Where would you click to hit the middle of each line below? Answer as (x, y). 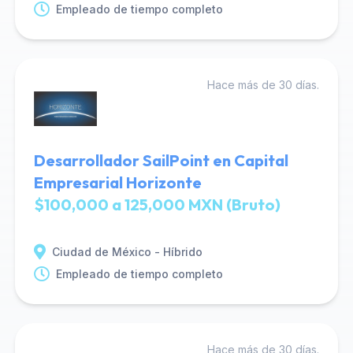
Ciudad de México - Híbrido (127, 252)
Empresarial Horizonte (117, 182)
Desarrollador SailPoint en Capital (161, 160)
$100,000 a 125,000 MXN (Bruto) (157, 204)
